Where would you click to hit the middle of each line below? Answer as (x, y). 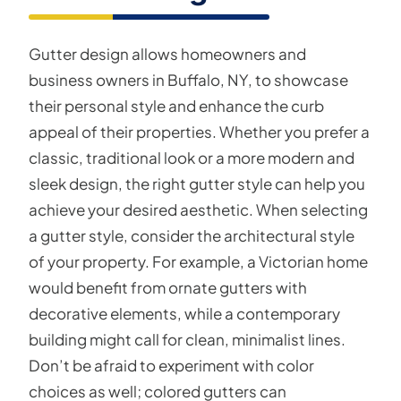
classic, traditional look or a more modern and (192, 158)
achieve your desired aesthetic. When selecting (198, 209)
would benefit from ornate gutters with (168, 287)
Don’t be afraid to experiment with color (171, 365)
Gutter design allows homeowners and (167, 54)
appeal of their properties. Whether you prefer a (199, 132)
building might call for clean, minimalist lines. (187, 339)
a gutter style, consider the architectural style (192, 235)
